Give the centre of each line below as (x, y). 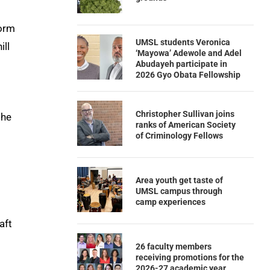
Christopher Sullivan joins (185, 114)
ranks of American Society (185, 124)
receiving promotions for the (190, 257)
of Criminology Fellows (179, 135)
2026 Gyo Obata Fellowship (188, 74)
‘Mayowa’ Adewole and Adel (188, 53)
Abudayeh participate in (181, 64)
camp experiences (170, 202)
